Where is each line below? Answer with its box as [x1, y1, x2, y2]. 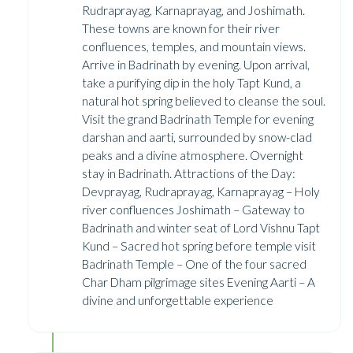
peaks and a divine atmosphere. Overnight [82, 147, 303, 162]
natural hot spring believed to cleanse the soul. [82, 93, 325, 108]
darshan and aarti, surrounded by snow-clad [82, 129, 312, 144]
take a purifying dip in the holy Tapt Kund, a [82, 75, 301, 90]
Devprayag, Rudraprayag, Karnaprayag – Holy [82, 184, 320, 199]
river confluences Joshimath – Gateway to [82, 202, 305, 217]
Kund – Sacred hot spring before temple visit [82, 238, 316, 253]
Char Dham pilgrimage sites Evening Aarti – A [82, 274, 315, 289]
